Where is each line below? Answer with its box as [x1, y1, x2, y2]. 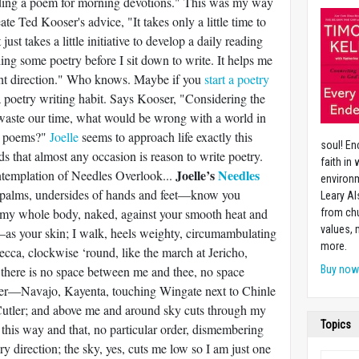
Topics [321, 318, 352, 331]
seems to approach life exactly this [79, 128, 252, 145]
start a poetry [204, 71, 269, 87]
